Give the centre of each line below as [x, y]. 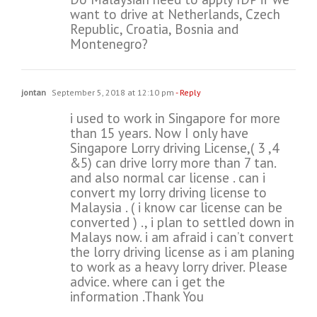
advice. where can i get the [148, 282]
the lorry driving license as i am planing [182, 252]
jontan [34, 93]
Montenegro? [109, 44]
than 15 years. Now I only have [159, 133]
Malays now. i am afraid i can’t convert [182, 237]
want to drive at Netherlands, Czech [175, 15]
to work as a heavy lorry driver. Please [179, 267]
